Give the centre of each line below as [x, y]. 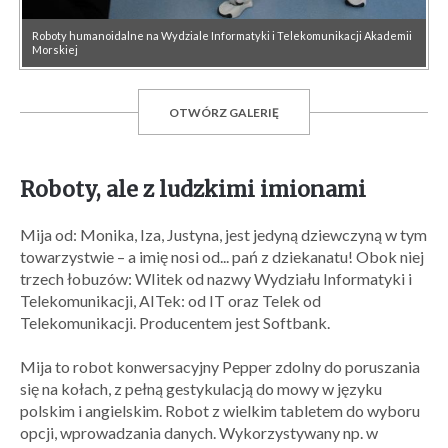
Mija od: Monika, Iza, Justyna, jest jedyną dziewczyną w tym [223, 234]
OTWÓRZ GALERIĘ [224, 112]
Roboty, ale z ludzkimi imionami [193, 189]
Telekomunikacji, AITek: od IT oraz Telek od [170, 300]
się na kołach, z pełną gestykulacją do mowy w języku [201, 388]
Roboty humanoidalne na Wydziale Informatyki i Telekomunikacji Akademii [222, 35]
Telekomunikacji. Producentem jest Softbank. [175, 322]
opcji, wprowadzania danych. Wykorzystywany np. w [199, 432]
